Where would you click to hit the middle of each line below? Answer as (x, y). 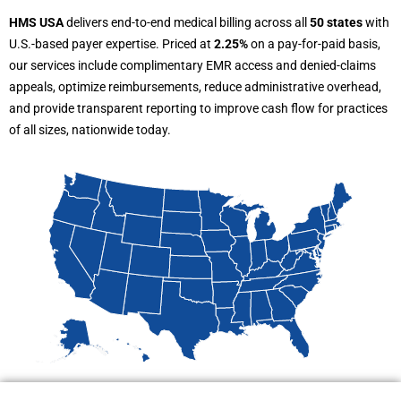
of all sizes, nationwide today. (90, 130)
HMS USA (36, 23)
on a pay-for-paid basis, (314, 44)
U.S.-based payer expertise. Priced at (110, 44)
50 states (336, 23)
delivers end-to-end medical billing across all (187, 23)
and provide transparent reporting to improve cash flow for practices (198, 109)
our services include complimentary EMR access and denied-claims (192, 66)
